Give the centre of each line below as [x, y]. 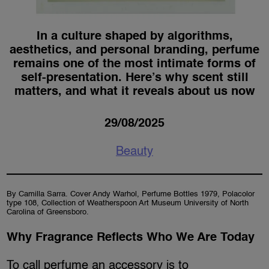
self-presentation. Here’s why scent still [134, 78]
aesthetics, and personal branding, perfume [134, 51]
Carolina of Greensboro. [48, 213]
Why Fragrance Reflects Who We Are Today [131, 238]
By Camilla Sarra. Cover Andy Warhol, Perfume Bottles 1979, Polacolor [131, 195]
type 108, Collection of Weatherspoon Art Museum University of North [128, 204]
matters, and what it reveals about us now [134, 92]
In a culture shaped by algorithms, [134, 37]
